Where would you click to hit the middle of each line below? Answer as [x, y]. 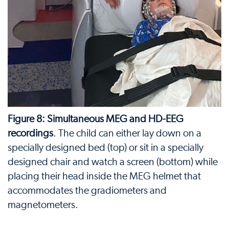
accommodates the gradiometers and [87, 190]
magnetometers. [43, 205]
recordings [30, 133]
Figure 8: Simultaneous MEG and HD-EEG [96, 119]
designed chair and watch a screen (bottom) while [113, 162]
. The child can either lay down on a [127, 133]
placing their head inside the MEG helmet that [104, 176]
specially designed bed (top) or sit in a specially [106, 147]
